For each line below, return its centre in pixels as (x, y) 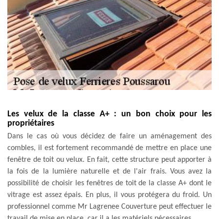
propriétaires (31, 123)
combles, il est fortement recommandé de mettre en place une (109, 148)
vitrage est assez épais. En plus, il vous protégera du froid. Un (109, 195)
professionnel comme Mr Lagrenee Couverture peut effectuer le (109, 207)
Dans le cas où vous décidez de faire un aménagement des (109, 136)
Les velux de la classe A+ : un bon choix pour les (109, 114)
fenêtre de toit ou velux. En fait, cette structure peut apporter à (109, 160)
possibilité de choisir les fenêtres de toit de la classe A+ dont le (109, 183)
